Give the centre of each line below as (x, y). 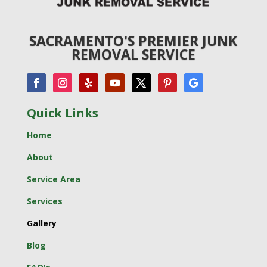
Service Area (53, 179)
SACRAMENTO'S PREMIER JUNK (133, 40)
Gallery (41, 223)
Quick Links (62, 113)
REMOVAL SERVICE (133, 54)
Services (44, 201)
